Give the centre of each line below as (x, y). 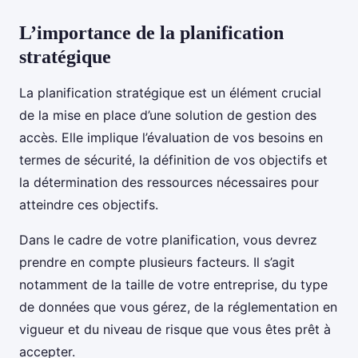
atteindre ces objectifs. (89, 205)
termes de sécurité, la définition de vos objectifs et (173, 160)
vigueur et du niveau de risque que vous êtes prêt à (175, 330)
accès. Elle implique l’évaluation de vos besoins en (171, 138)
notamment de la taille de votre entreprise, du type (173, 285)
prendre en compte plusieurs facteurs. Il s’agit (157, 263)
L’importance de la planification (151, 33)
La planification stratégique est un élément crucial (170, 93)
